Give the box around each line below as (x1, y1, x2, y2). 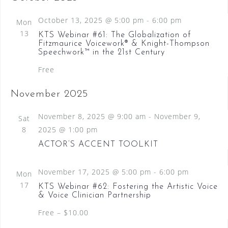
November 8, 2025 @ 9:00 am (38, 111, 146, 122)
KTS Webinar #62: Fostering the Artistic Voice (38, 183, 218, 191)
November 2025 (10, 89, 88, 100)
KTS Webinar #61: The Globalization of (38, 31, 191, 40)
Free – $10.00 (38, 208, 89, 218)
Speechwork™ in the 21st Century (38, 48, 165, 57)
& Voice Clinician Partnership (38, 191, 151, 200)
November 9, (154, 111, 201, 122)
